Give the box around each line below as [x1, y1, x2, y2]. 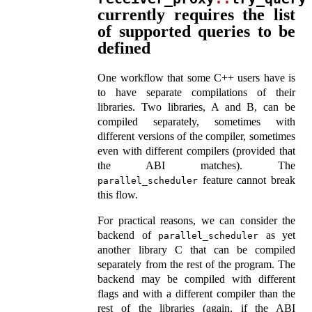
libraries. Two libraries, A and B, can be [97, 100, 295, 113]
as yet [258, 228, 295, 241]
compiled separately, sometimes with [97, 115, 295, 127]
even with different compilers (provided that [97, 144, 295, 157]
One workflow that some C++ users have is [97, 71, 295, 84]
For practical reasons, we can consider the [97, 214, 295, 226]
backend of [97, 228, 159, 241]
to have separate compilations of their [97, 86, 295, 98]
